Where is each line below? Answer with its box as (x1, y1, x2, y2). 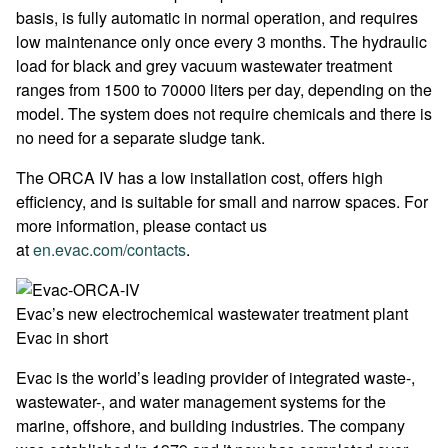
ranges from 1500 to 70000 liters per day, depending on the (16, 78, 432, 101)
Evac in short (16, 326, 108, 349)
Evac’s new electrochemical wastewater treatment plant (16, 302, 408, 325)
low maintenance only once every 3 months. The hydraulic (16, 30, 427, 53)
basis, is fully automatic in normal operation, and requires (16, 6, 418, 29)
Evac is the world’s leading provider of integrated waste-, (16, 366, 415, 389)
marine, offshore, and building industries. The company (16, 414, 405, 437)
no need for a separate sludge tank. (16, 126, 265, 149)
